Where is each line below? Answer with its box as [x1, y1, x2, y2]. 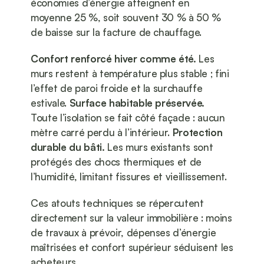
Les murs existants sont [104, 141, 213, 154]
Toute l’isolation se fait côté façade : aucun [31, 111, 225, 124]
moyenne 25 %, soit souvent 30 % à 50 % [31, 11, 222, 24]
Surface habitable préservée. [69, 97, 205, 110]
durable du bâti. [31, 141, 105, 154]
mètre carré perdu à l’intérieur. [31, 126, 173, 139]
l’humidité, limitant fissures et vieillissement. [31, 170, 227, 183]
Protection [172, 126, 223, 139]
